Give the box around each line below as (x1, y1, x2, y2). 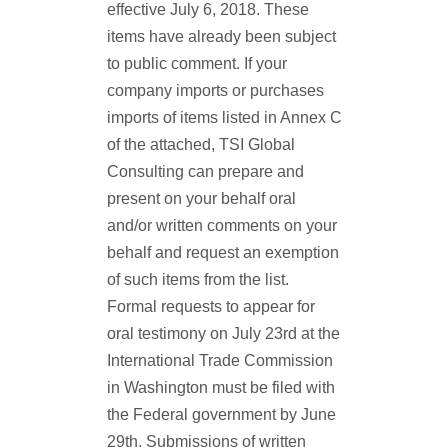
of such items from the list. (106, 271, 289, 288)
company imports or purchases (106, 82, 324, 99)
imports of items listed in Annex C (106, 109, 342, 126)
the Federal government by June (106, 406, 336, 423)
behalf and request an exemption (106, 244, 339, 261)
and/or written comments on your (106, 217, 337, 234)
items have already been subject (106, 28, 336, 45)
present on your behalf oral (106, 190, 296, 207)
